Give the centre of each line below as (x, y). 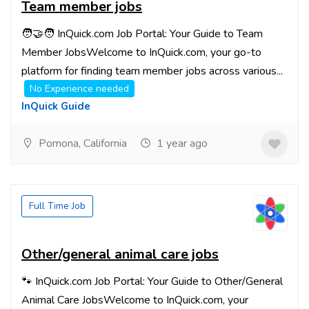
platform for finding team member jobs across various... (152, 71)
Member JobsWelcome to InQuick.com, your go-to (141, 52)
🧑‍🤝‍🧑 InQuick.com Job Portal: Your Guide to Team (142, 34)
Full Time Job (57, 206)
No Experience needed (79, 89)
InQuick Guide (56, 106)
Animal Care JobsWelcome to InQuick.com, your (135, 300)
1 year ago (181, 143)
